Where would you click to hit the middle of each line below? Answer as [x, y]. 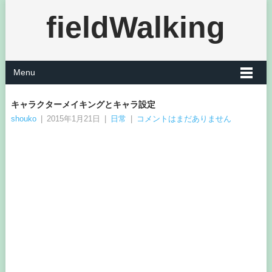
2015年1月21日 [73, 119]
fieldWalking [136, 27]
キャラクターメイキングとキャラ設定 [83, 104]
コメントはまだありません [184, 119]
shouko [23, 119]
